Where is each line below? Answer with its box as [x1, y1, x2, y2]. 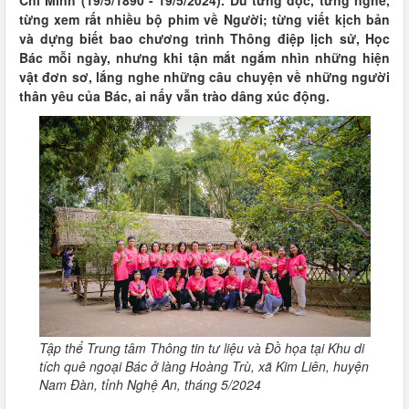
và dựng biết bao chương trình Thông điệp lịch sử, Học [19, 29, 390, 47]
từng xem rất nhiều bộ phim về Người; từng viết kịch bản [19, 10, 390, 28]
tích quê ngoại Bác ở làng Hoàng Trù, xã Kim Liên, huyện [38, 357, 369, 375]
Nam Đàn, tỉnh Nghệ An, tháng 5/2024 [38, 375, 261, 393]
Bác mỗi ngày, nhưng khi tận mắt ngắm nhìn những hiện [19, 48, 390, 67]
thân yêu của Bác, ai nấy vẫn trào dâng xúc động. [19, 87, 330, 105]
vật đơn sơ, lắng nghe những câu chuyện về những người [19, 68, 390, 86]
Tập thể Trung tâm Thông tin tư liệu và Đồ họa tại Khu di [38, 339, 364, 357]
